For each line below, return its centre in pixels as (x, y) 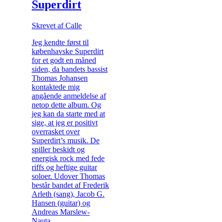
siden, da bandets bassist (70, 69)
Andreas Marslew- (61, 212)
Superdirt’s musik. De (66, 140)
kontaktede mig (56, 87)
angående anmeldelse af (69, 96)
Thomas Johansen (60, 78)
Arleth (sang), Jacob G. (68, 194)
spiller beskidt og (58, 149)
